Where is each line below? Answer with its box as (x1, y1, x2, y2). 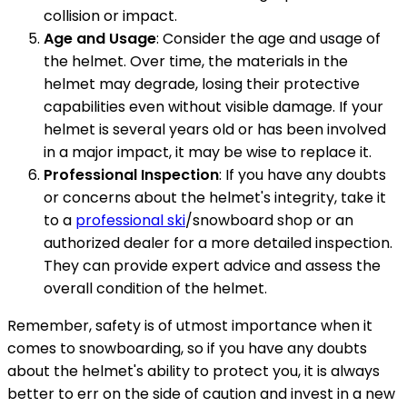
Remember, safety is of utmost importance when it (7, 315, 372, 337)
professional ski (75, 210, 185, 232)
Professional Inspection (44, 164, 219, 186)
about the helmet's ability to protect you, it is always (7, 361, 380, 382)
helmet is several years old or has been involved (44, 119, 386, 141)
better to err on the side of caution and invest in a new (7, 383, 395, 405)
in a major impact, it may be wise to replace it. (44, 142, 372, 164)
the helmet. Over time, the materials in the (44, 51, 348, 73)
